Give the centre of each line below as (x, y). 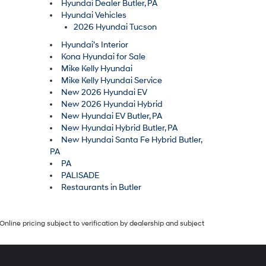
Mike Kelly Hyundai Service (111, 80)
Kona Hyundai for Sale (103, 57)
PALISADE (80, 175)
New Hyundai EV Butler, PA (111, 116)
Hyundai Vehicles (94, 15)
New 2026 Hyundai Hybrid (112, 104)
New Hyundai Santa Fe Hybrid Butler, (131, 140)
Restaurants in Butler (101, 187)
